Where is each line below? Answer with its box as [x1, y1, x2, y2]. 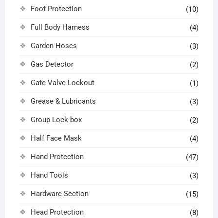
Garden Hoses [30, 41, 77, 50]
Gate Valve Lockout [30, 78, 94, 87]
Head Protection [30, 207, 84, 217]
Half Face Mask [30, 133, 82, 143]
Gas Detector [30, 59, 73, 69]
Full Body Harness [30, 22, 90, 32]
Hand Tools [30, 170, 68, 180]
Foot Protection [30, 4, 82, 13]
